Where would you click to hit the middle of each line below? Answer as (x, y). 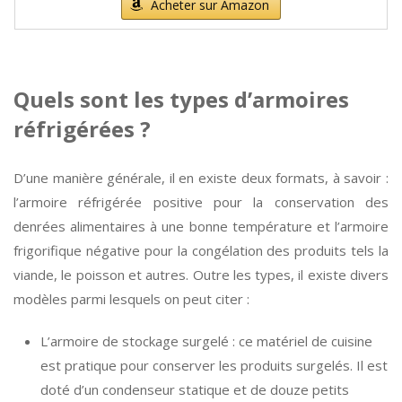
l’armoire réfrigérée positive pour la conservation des (201, 202)
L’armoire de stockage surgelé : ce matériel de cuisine (206, 341)
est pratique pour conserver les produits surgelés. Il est (214, 365)
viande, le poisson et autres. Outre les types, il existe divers (201, 275)
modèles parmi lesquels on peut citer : (131, 299)
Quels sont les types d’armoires (181, 99)
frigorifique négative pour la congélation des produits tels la (201, 250)
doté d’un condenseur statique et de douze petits (195, 389)
